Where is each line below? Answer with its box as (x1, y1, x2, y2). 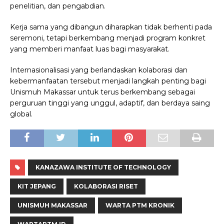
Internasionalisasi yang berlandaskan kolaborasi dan (10, 65, 187, 75)
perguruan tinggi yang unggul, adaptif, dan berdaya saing (10, 98, 210, 108)
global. (10, 109, 32, 119)
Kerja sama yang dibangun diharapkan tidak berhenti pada (10, 22, 212, 32)
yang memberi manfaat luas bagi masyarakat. (10, 44, 169, 54)
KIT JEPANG (17, 182, 56, 190)
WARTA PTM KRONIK (105, 201, 174, 209)
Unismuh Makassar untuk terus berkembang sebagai (10, 87, 195, 97)
